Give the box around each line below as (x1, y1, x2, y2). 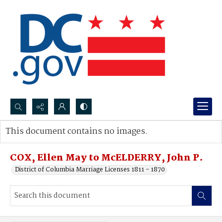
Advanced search (15, 136, 66, 147)
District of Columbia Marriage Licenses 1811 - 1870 (15, 165, 165, 175)
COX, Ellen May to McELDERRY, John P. (10, 151, 203, 166)
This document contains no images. (5, 125, 148, 138)
